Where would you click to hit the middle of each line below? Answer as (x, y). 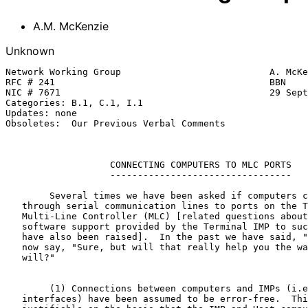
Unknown (30, 51)
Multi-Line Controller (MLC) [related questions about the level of (14, 216)
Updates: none (41, 113)
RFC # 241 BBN (146, 82)
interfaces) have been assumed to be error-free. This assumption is (14, 298)
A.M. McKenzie (71, 26)
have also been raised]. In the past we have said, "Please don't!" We (14, 236)
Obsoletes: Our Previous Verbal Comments (115, 123)
